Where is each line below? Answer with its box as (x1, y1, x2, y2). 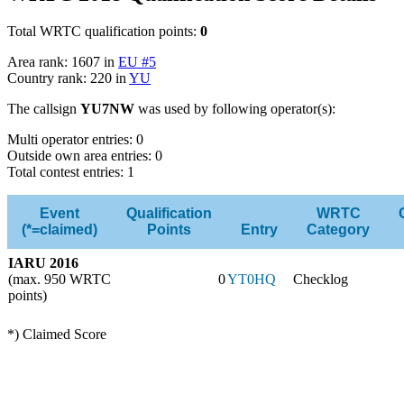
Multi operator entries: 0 (7, 132, 143, 148)
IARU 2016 (8, 255, 78, 271)
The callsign (7, 101, 80, 117)
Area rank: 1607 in (7, 54, 118, 70)
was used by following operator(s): (134, 101, 335, 117)
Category (307, 222, 370, 238)
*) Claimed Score (7, 326, 106, 343)
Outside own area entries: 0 (7, 148, 162, 164)
